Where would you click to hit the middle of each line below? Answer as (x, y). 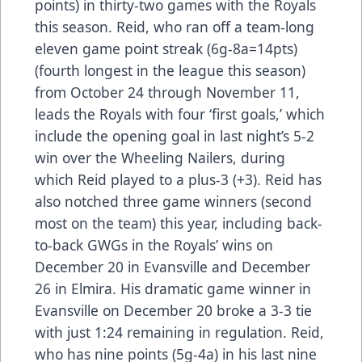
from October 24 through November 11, (167, 92)
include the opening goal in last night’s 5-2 (175, 135)
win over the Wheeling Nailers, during (160, 157)
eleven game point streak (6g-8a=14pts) (166, 48)
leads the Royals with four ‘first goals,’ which (180, 114)
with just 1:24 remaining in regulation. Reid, (179, 332)
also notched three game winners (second (173, 201)
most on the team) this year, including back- (179, 223)
